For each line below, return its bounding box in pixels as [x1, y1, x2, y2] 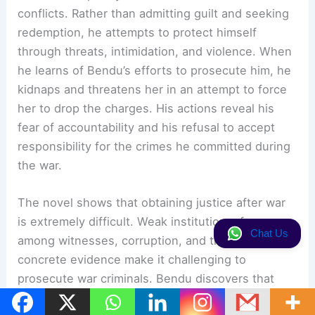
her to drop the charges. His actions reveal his [18, 101, 275, 115]
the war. [18, 158, 63, 172]
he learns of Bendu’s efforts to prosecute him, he [18, 63, 292, 77]
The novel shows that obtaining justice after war [18, 195, 286, 210]
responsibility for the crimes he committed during [18, 139, 291, 153]
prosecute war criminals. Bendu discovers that [18, 271, 275, 286]
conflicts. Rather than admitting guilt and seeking [18, 6, 290, 20]
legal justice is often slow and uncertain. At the [18, 290, 279, 305]
